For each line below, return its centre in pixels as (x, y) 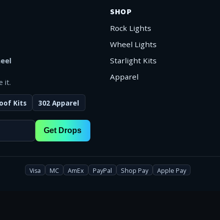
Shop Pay (135, 171)
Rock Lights (131, 28)
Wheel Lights (133, 44)
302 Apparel (59, 103)
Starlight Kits (133, 60)
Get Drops (63, 131)
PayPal (102, 171)
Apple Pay (172, 171)
